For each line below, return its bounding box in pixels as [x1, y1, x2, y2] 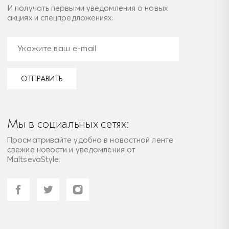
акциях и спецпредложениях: [7, 13, 113, 22]
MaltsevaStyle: [7, 155, 61, 164]
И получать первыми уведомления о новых [7, 4, 168, 13]
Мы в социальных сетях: [7, 117, 129, 131]
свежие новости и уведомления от [7, 145, 136, 154]
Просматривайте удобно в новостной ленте [7, 135, 173, 145]
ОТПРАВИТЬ [20, 74, 63, 84]
